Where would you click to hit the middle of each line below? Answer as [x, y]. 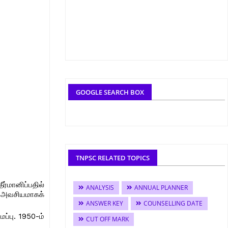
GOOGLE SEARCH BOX [110, 92]
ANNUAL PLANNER [161, 188]
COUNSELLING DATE [173, 203]
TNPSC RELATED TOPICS [113, 158]
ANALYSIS [100, 188]
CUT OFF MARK [107, 219]
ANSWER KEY [105, 203]
